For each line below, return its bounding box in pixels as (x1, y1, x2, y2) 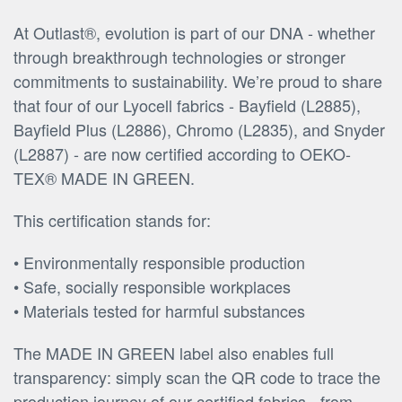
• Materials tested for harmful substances (13, 298, 305, 322)
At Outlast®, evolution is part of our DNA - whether (13, 20, 375, 44)
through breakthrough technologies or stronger (13, 44, 345, 68)
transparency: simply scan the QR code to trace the (13, 364, 380, 389)
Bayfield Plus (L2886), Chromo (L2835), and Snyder (13, 117, 385, 141)
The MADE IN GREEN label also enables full (13, 340, 334, 364)
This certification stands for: (13, 207, 211, 232)
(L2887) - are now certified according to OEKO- (13, 141, 351, 165)
